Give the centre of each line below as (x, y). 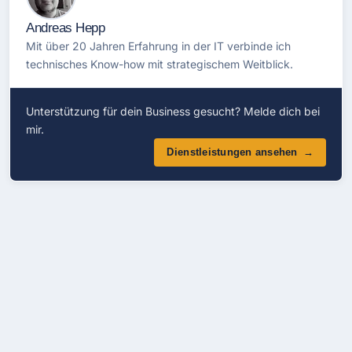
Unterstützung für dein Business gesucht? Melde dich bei (173, 111)
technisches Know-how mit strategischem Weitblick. (159, 64)
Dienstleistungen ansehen (232, 152)
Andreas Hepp (66, 27)
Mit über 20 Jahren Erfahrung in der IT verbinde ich (158, 46)
